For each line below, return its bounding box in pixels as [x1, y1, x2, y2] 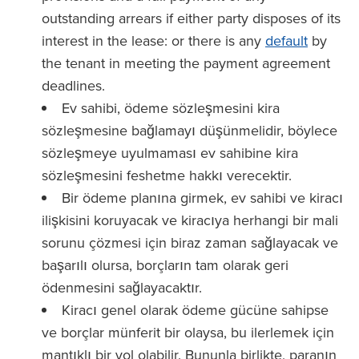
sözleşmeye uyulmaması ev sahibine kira [42, 143, 298, 163]
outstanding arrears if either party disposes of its [42, 8, 341, 28]
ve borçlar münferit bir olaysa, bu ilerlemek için [42, 322, 334, 342]
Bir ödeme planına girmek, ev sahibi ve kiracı [62, 188, 343, 208]
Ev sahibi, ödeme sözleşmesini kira [62, 98, 280, 118]
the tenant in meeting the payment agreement [42, 53, 330, 73]
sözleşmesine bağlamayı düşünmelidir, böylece [42, 120, 337, 140]
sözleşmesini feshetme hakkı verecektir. [42, 165, 296, 185]
